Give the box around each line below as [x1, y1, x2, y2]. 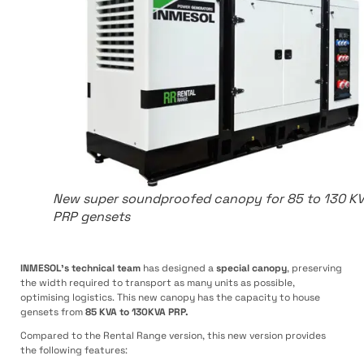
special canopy [216, 262, 287, 275]
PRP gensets [53, 207, 130, 225]
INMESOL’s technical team [20, 262, 141, 275]
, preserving [287, 262, 342, 275]
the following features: [20, 344, 128, 357]
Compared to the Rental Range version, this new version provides [20, 329, 326, 343]
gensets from [20, 305, 85, 319]
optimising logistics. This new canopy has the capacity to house [20, 291, 320, 305]
